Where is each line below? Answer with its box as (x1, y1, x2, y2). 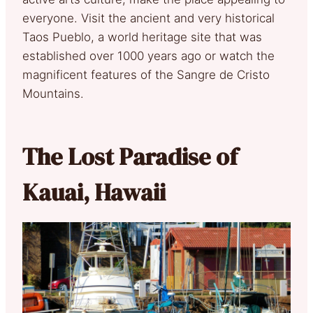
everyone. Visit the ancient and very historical (22, 10, 275, 25)
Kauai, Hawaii (22, 175, 166, 208)
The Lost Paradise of (22, 140, 238, 173)
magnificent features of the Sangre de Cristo (22, 67, 270, 82)
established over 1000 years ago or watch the (22, 48, 275, 63)
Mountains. (22, 86, 84, 101)
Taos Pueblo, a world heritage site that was (22, 29, 262, 44)
